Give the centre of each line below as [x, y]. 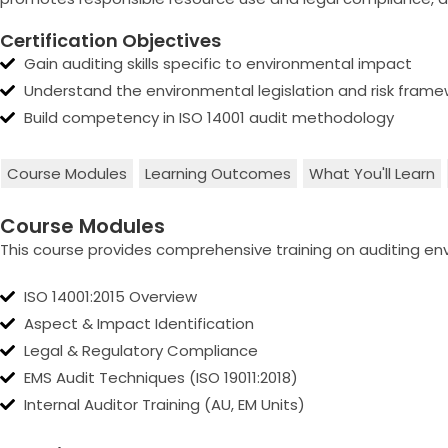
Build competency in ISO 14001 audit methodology [208, 117]
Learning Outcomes [218, 173]
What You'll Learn [372, 173]
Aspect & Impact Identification [138, 323]
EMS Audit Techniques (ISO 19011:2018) [160, 377]
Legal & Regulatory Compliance [140, 350]
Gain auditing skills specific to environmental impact [217, 63]
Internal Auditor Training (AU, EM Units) [164, 404]
